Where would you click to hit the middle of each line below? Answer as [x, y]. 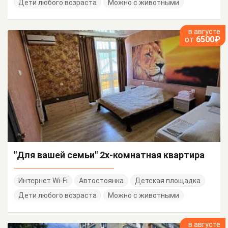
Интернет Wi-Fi [43, 180]
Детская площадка [168, 180]
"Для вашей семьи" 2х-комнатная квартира [109, 155]
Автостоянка [101, 180]
